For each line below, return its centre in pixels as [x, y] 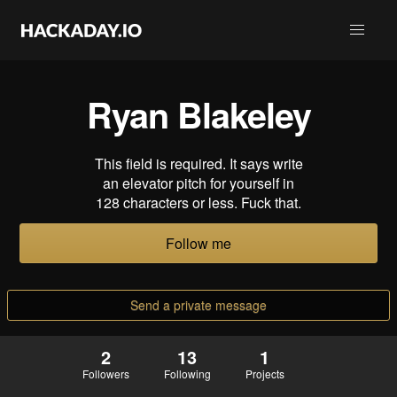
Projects [265, 374]
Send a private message [198, 305]
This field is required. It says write [198, 163]
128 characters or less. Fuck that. [198, 202]
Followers [105, 374]
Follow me [198, 244]
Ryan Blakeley [198, 114]
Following [187, 374]
